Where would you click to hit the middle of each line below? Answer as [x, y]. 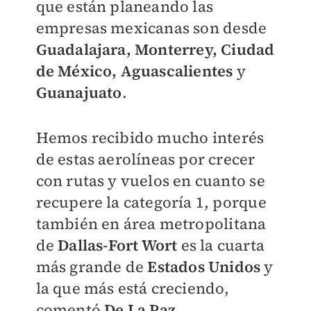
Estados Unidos [204, 267]
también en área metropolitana [151, 224]
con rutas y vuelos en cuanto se [150, 181]
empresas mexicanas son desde [151, 28]
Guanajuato [79, 93]
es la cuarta [222, 245]
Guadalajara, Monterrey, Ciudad [155, 50]
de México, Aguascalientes [134, 71]
